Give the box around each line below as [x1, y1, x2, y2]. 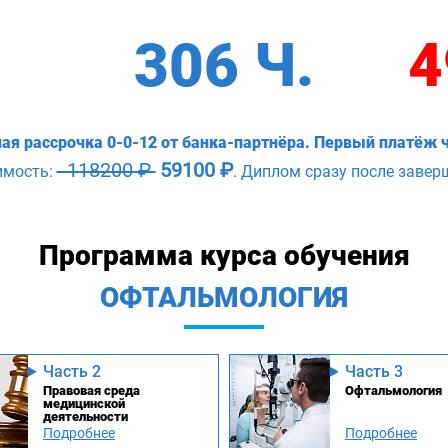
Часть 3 [345, 361, 403, 381]
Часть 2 [43, 361, 101, 381]
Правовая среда [43, 382, 140, 398]
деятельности [43, 408, 128, 424]
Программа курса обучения [38, 238, 410, 272]
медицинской [43, 395, 125, 411]
